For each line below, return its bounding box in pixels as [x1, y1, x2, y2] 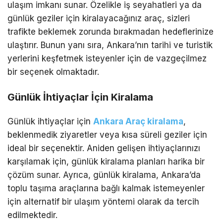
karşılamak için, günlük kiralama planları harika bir [7, 156, 205, 166]
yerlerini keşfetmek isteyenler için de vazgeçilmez [7, 53, 207, 63]
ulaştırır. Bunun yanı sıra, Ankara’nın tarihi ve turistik [7, 40, 213, 50]
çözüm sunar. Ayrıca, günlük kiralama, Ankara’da [7, 169, 201, 180]
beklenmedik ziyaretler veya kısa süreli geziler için [7, 129, 207, 140]
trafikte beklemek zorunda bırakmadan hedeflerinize [7, 26, 214, 37]
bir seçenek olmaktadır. [7, 66, 99, 77]
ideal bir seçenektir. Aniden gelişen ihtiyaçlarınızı [7, 143, 200, 153]
